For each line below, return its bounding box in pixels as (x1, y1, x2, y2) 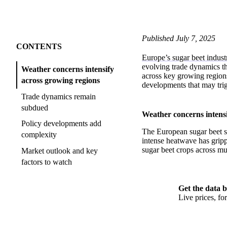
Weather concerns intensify (21, 65, 114, 74)
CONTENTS (16, 42, 62, 51)
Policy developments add (21, 119, 101, 128)
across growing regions (21, 76, 100, 85)
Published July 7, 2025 (142, 34, 215, 43)
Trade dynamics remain (21, 92, 96, 101)
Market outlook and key (21, 146, 98, 155)
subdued (21, 103, 48, 112)
